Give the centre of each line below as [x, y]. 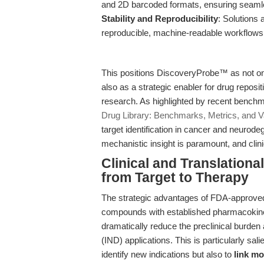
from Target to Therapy [175, 178]
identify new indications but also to [168, 254]
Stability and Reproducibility [160, 19]
